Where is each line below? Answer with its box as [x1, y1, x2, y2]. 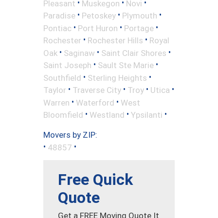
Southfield [43, 73, 81, 83]
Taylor [43, 85, 66, 95]
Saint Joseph [43, 60, 91, 70]
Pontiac [43, 23, 72, 33]
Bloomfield [43, 109, 83, 120]
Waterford [76, 97, 114, 108]
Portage [124, 23, 154, 33]
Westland [90, 109, 125, 120]
